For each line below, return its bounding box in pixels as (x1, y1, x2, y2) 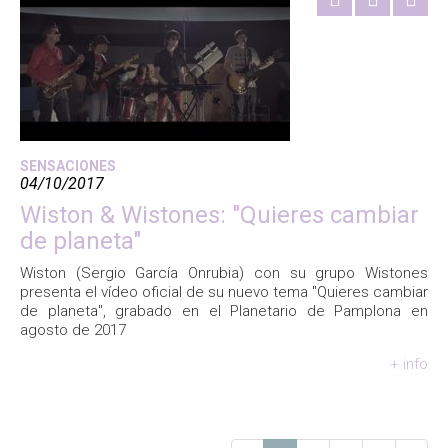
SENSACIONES (20, 158, 116, 174)
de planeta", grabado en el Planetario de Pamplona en (20, 302, 428, 320)
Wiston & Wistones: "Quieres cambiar (20, 201, 419, 229)
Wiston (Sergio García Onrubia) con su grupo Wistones (20, 264, 428, 282)
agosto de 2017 (20, 321, 126, 339)
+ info (390, 355, 428, 373)
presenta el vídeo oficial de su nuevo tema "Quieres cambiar (20, 283, 428, 301)
